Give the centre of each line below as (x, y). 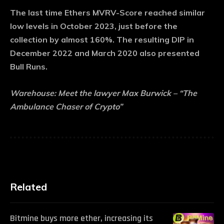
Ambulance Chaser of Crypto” (66, 107)
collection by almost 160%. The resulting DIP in (102, 40)
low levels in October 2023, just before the (94, 26)
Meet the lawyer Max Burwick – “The (127, 93)
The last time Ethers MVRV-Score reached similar (107, 13)
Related (28, 187)
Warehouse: (34, 93)
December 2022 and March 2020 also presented (105, 53)
